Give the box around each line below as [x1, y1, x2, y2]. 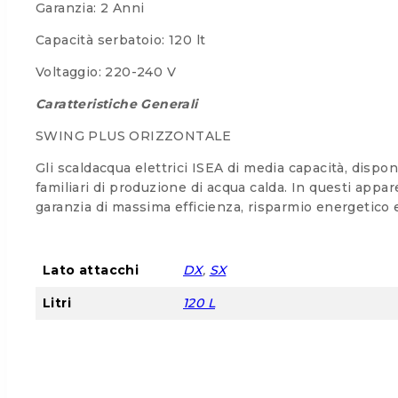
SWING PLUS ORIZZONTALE [36, 127, 232, 144]
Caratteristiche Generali [36, 95, 198, 112]
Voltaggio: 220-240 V [36, 63, 176, 80]
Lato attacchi [43, 261, 139, 278]
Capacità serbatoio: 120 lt [36, 31, 206, 48]
